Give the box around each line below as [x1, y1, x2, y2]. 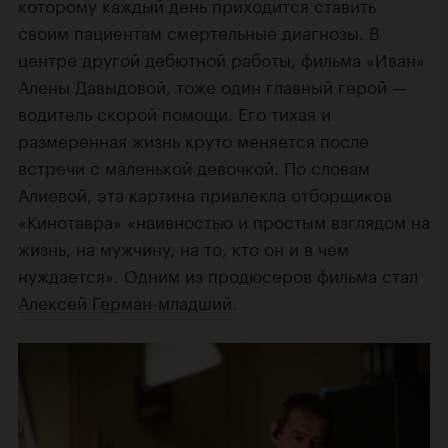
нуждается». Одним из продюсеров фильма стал [18, 261, 418, 288]
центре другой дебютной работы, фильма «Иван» [18, 45, 425, 72]
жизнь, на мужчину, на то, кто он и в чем [18, 234, 349, 261]
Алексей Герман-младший [18, 288, 232, 315]
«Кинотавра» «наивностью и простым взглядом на [18, 207, 430, 234]
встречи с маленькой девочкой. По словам [18, 153, 370, 180]
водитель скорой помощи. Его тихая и [18, 99, 331, 126]
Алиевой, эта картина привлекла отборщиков [18, 180, 392, 207]
